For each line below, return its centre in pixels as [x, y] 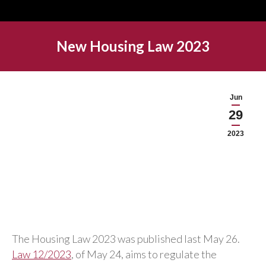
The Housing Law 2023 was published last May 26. [126, 239]
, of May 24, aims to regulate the [144, 254]
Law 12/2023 [42, 254]
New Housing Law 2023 [133, 46]
